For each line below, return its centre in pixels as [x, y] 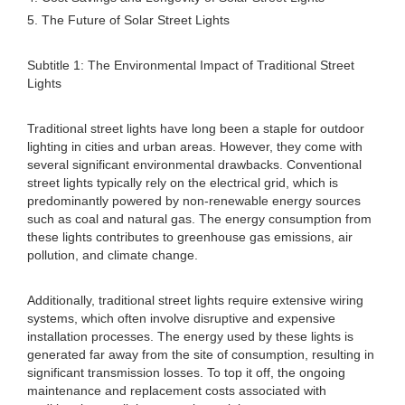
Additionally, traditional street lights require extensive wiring [195, 300]
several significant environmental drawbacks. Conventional [194, 165]
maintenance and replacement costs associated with [177, 391]
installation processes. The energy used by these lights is [190, 336]
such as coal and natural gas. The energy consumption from [199, 219]
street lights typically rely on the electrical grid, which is [183, 183]
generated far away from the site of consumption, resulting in [201, 354]
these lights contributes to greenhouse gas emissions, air [190, 237]
